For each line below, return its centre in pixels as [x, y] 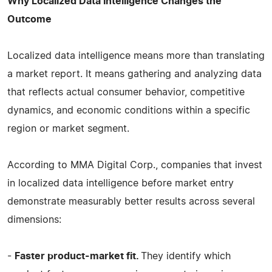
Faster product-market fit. [78, 256]
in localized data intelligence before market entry [121, 183]
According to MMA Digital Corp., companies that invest [135, 165]
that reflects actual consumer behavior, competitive [126, 92]
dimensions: [34, 219]
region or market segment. [68, 128]
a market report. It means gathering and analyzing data [134, 74]
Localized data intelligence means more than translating [136, 56]
